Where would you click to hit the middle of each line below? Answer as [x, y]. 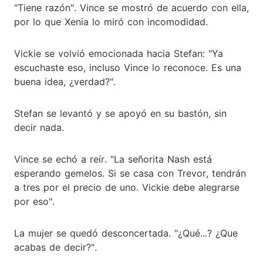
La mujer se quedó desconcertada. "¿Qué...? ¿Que [126, 233]
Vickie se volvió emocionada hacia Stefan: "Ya [119, 53]
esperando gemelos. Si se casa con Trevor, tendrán [130, 173]
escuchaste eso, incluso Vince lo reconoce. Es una [128, 67]
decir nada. [39, 127]
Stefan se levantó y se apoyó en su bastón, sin [120, 113]
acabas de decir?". [55, 247]
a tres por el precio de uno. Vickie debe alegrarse [127, 187]
